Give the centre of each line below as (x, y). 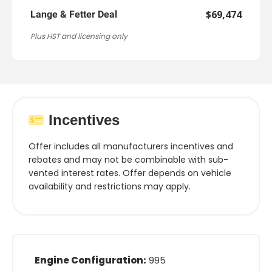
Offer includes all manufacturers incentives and (131, 146)
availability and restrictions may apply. (110, 186)
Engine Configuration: (90, 260)
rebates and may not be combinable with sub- (128, 159)
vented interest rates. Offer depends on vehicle (130, 173)
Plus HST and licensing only (79, 36)
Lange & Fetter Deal (74, 14)
